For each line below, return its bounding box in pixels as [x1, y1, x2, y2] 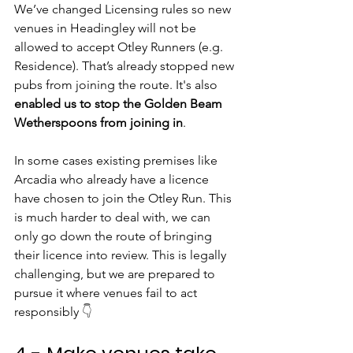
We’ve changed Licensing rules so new [14, 2, 234, 17]
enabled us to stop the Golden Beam [14, 96, 225, 111]
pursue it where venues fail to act [14, 285, 200, 300]
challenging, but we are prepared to [14, 266, 218, 281]
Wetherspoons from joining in [14, 115, 183, 130]
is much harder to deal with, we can [14, 210, 214, 225]
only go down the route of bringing [14, 229, 215, 243]
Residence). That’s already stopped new [14, 58, 237, 73]
